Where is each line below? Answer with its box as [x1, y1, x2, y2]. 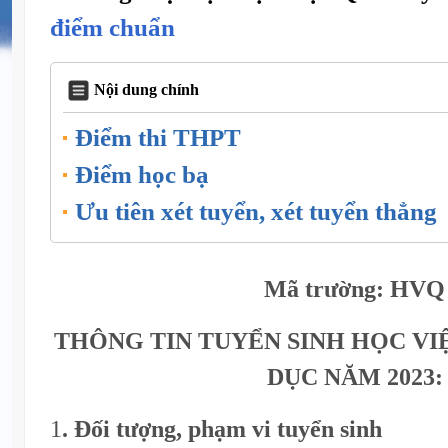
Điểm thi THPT [75, 123, 241, 151]
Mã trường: [264, 274, 384, 302]
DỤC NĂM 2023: [266, 362, 443, 390]
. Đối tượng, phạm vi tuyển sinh [62, 414, 382, 442]
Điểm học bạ [75, 160, 209, 188]
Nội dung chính [94, 81, 199, 99]
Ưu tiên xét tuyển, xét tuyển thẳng [75, 197, 437, 225]
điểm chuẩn [50, 13, 175, 41]
